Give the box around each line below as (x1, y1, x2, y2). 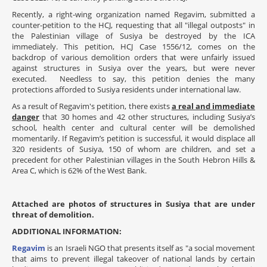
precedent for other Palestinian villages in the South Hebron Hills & (12, 154, 255, 166)
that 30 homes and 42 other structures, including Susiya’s (39, 111, 255, 123)
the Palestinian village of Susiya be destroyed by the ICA (12, 30, 255, 42)
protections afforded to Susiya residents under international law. (12, 84, 241, 95)
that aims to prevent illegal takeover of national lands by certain (12, 253, 255, 265)
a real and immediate (171, 101, 256, 112)
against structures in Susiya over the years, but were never (12, 63, 255, 74)
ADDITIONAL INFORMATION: (12, 226, 122, 237)
